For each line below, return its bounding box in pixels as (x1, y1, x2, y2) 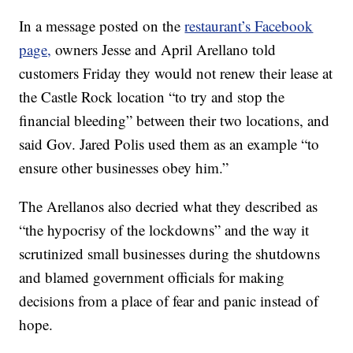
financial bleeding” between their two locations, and (19, 110, 330, 131)
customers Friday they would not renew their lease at (19, 63, 333, 84)
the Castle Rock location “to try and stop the (19, 87, 285, 107)
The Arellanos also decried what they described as (19, 196, 318, 217)
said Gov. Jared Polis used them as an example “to (19, 134, 320, 154)
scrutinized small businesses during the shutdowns (19, 243, 321, 264)
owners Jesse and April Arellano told (51, 39, 277, 60)
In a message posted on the (19, 16, 185, 36)
